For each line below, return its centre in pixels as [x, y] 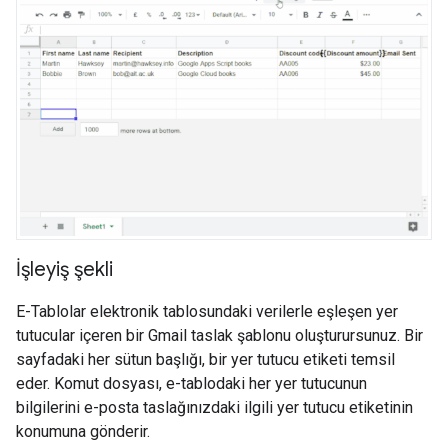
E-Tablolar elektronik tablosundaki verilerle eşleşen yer [207, 312]
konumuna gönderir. [83, 432]
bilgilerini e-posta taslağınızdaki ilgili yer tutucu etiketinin [214, 408]
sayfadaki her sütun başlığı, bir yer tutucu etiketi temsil [205, 360]
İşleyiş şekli [64, 270]
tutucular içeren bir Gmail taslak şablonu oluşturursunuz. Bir [219, 336]
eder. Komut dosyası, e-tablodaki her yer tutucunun [191, 384]
